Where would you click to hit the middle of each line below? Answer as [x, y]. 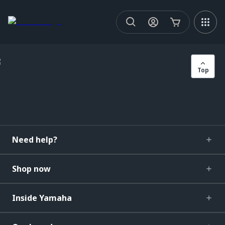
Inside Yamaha [42, 198]
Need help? [35, 140]
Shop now [31, 169]
